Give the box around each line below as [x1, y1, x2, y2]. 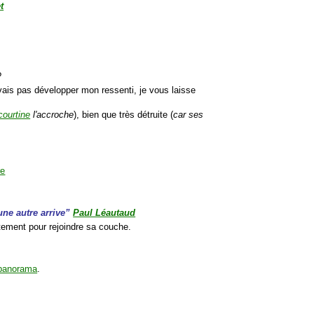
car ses [173, 109, 204, 121]
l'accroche [30, 109, 74, 121]
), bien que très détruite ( [74, 109, 174, 121]
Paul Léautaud [73, 207, 136, 219]
